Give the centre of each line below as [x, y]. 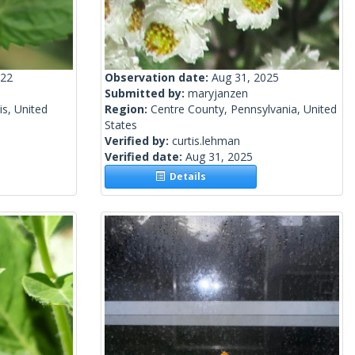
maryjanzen [218, 94]
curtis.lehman [206, 141]
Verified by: [138, 141]
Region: [128, 109]
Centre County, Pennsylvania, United [244, 109]
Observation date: [158, 78]
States [121, 125]
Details [186, 177]
